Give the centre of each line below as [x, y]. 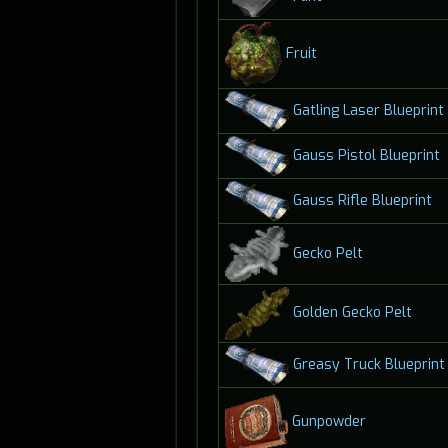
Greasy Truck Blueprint [368, 364]
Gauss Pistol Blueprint [366, 155]
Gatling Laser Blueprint [368, 110]
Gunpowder [328, 421]
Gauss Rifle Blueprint [362, 200]
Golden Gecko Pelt [352, 313]
